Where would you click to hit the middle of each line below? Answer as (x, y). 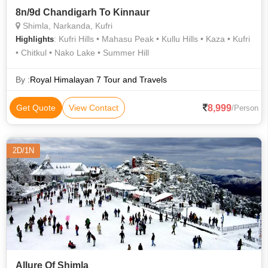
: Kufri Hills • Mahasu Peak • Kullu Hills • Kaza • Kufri (152, 39)
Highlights (35, 39)
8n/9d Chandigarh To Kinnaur (83, 12)
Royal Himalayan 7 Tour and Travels (98, 80)
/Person (245, 108)
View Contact (94, 108)
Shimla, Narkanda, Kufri (66, 26)
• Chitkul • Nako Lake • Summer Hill (82, 53)
